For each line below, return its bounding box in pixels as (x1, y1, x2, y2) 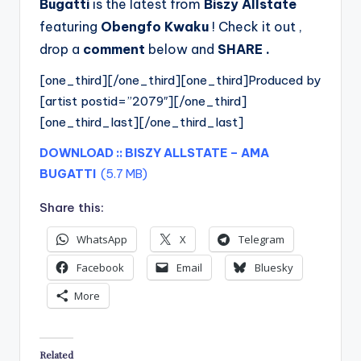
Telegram (239, 232, 284, 247)
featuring (39, 19, 101, 35)
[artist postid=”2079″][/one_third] (39, 93, 247, 109)
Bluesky (255, 260, 293, 276)
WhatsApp (77, 232, 127, 247)
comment (83, 41, 145, 57)
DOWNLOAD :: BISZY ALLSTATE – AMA (39, 145, 269, 160)
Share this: (39, 200, 104, 215)
